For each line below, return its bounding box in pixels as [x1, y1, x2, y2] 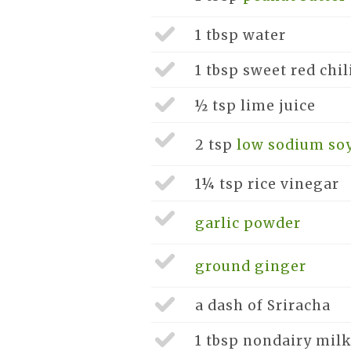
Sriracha [266, 297, 331, 314]
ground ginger [194, 258, 306, 275]
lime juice [240, 97, 316, 114]
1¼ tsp [194, 175, 248, 193]
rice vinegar [247, 175, 339, 193]
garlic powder [194, 215, 301, 232]
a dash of [194, 297, 267, 314]
